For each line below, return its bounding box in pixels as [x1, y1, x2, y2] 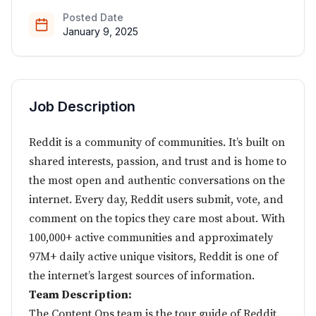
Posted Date [63, 11, 123, 23]
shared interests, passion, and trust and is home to [29, 154, 286, 169]
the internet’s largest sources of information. [29, 269, 255, 283]
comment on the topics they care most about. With [29, 212, 285, 226]
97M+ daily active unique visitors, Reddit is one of [29, 250, 278, 264]
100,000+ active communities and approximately [29, 231, 273, 245]
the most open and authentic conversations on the [29, 174, 285, 188]
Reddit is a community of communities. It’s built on [29, 135, 285, 150]
